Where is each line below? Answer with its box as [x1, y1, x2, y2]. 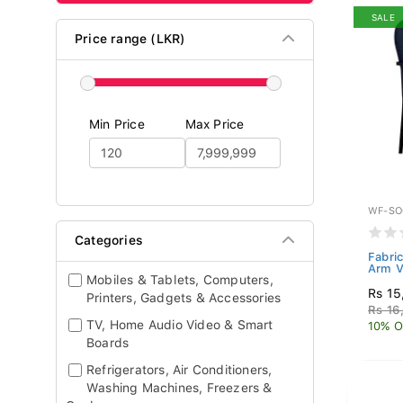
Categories [75, 233, 143, 247]
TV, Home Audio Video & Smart [86, 318, 273, 332]
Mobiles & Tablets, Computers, [86, 273, 273, 287]
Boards [86, 336, 130, 350]
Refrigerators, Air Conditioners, [86, 363, 273, 377]
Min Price [89, 117, 145, 131]
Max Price [184, 117, 245, 131]
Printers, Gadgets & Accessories [86, 291, 282, 305]
